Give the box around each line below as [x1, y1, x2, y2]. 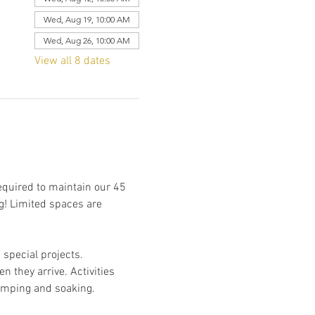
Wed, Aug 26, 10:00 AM [43, 35, 130, 46]
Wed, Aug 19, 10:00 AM [43, 14, 130, 25]
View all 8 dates [34, 54, 110, 68]
